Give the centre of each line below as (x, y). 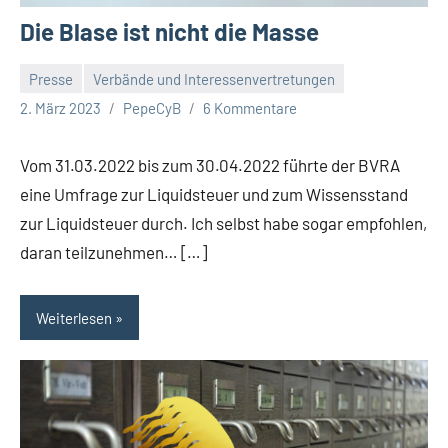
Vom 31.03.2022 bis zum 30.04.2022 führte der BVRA (210, 165)
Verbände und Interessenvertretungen (214, 78)
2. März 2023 (60, 108)
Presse (51, 78)
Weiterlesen (74, 317)
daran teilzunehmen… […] (113, 252)
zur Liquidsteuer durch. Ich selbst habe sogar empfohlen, (223, 223)
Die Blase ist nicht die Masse (169, 31)
